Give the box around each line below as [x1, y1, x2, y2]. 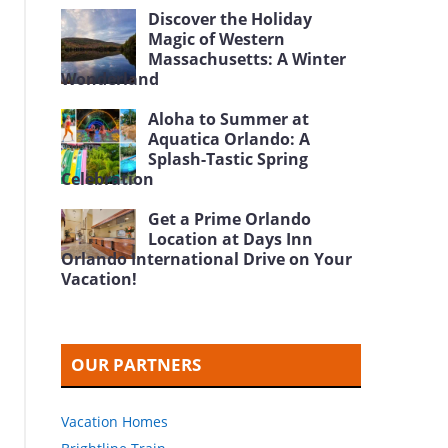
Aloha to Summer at [148, 108, 310, 130]
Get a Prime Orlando [148, 208, 312, 230]
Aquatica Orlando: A [148, 128, 311, 150]
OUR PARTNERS [71, 353, 202, 376]
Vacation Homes [61, 412, 169, 431]
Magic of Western [148, 28, 286, 50]
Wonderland [61, 68, 160, 90]
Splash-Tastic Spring [148, 148, 309, 170]
